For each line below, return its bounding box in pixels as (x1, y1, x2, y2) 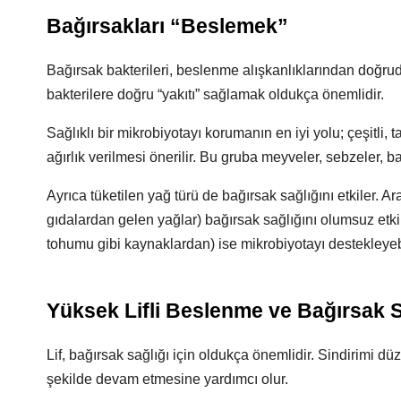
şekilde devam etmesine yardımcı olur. (47, 371, 288, 387)
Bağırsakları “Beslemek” (47, 14, 288, 38)
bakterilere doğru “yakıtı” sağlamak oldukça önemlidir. (47, 87, 384, 102)
